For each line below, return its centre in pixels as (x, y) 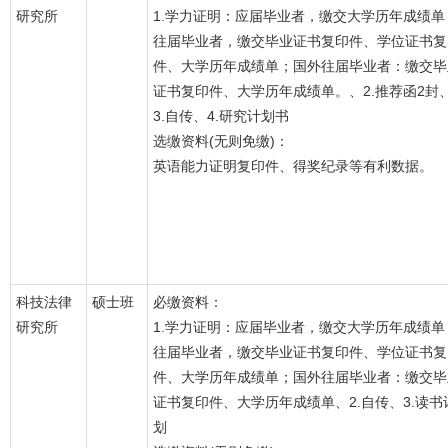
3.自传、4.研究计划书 (221, 116)
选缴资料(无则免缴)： (221, 141)
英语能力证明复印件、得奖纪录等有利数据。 (293, 166)
